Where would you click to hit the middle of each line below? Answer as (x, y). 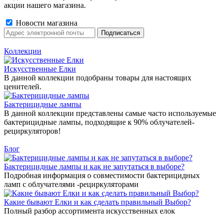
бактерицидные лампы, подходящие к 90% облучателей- (99, 122)
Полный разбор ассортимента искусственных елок (90, 211)
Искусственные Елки (40, 69)
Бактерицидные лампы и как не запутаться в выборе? (94, 166)
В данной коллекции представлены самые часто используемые (110, 113)
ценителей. (23, 87)
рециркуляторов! (32, 131)
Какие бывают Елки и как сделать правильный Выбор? (97, 202)
